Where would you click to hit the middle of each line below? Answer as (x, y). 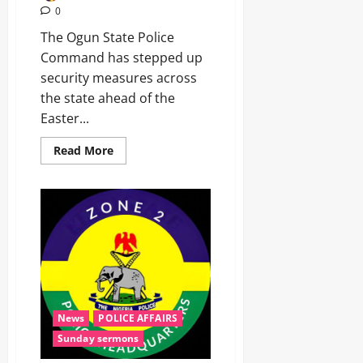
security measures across (119, 78)
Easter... (65, 119)
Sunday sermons (98, 338)
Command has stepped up (122, 58)
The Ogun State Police (107, 38)
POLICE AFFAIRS (138, 318)
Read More (83, 151)
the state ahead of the (108, 98)
